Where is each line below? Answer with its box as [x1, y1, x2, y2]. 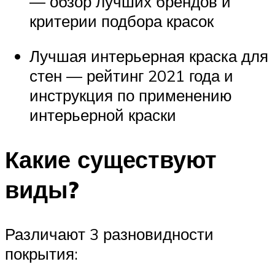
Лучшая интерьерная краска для [29, 46, 268, 66]
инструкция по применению [29, 85, 232, 106]
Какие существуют [5, 144, 217, 175]
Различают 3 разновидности [5, 223, 214, 244]
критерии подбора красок [29, 10, 214, 31]
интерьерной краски [29, 105, 176, 125]
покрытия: [5, 243, 78, 263]
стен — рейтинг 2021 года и [29, 66, 233, 86]
